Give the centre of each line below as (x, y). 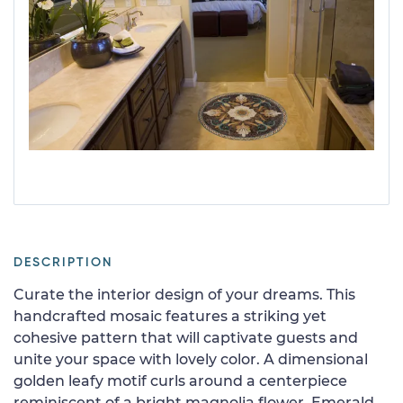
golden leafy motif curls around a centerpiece (180, 381)
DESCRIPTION (63, 262)
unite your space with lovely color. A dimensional (191, 359)
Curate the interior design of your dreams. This (184, 294)
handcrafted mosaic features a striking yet (170, 316)
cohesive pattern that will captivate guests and (186, 337)
